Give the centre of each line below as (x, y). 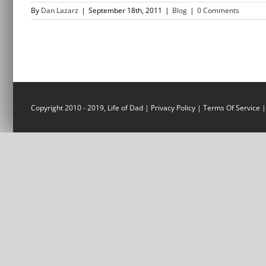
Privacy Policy (173, 108)
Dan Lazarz (60, 10)
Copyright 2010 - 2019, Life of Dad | (91, 108)
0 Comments (218, 10)
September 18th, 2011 (125, 10)
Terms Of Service (232, 108)
